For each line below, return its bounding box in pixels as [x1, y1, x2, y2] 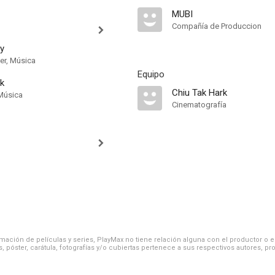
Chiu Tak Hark [172, 87, 227, 98]
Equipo [137, 69, 165, 80]
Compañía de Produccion [172, 21, 261, 31]
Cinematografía [172, 100, 227, 109]
